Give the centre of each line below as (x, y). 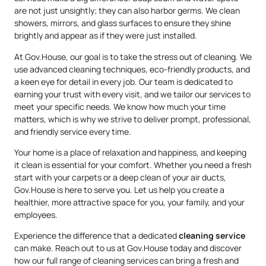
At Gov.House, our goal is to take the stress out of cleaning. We (133, 56)
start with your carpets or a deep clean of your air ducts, (120, 177)
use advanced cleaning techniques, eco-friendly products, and (132, 69)
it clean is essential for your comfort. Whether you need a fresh (133, 164)
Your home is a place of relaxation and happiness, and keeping (130, 152)
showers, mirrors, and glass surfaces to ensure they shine (123, 23)
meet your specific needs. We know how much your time (120, 106)
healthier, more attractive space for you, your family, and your (129, 202)
